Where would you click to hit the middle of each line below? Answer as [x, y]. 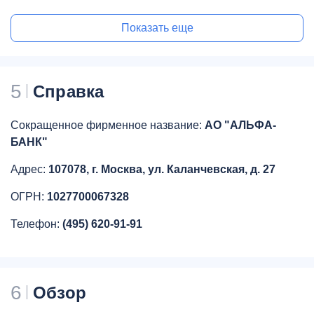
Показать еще [157, 27]
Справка [69, 91]
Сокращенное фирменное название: [108, 125]
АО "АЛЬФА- [240, 125]
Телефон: [36, 224]
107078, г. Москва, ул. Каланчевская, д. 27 [162, 169]
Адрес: [29, 169]
